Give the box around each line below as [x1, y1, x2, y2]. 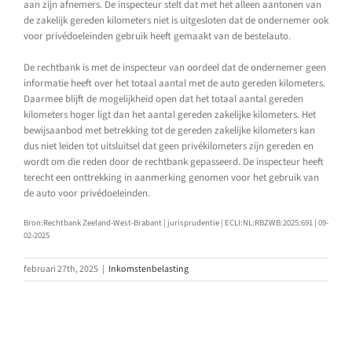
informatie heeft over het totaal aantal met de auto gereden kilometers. [24, 75, 325, 90]
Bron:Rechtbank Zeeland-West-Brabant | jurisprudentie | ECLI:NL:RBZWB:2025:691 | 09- [24, 216, 328, 229]
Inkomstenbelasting [108, 262, 189, 276]
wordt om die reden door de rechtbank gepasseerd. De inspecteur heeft [24, 154, 324, 169]
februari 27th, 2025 [24, 262, 98, 276]
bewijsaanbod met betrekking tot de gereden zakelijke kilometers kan [24, 123, 315, 137]
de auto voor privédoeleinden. [24, 185, 150, 200]
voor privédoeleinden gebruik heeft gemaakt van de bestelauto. [24, 28, 291, 43]
